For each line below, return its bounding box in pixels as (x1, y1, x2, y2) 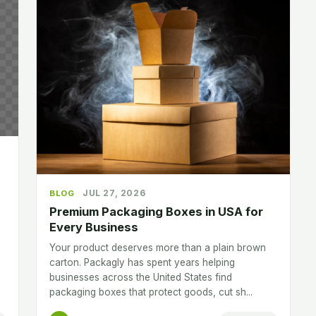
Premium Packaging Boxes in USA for (49, 204, 263, 219)
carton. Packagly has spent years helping (49, 256, 235, 268)
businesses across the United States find (49, 271, 232, 283)
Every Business (49, 219, 138, 234)
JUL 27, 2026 (83, 187, 146, 198)
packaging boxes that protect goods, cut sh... (49, 286, 253, 298)
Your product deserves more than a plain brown (49, 241, 266, 253)
